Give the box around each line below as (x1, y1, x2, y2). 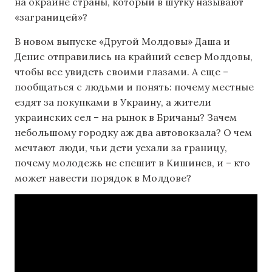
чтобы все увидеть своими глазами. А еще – (15, 65, 228, 78)
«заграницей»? (15, 11, 87, 24)
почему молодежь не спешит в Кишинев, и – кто (15, 156, 250, 169)
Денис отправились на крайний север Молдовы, (15, 50, 253, 63)
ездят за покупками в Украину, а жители (15, 95, 211, 108)
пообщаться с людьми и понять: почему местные (15, 80, 254, 93)
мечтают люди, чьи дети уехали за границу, (15, 141, 227, 154)
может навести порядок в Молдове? (15, 171, 191, 184)
